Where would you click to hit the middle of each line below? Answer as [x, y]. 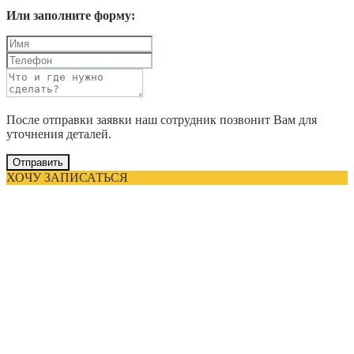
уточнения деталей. [59, 134]
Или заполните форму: [71, 15]
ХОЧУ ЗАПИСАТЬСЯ [67, 177]
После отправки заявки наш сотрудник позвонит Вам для [162, 119]
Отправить [38, 162]
